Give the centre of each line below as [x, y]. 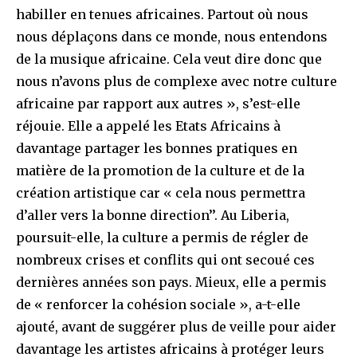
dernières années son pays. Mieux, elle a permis [171, 282]
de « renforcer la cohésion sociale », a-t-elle [158, 305]
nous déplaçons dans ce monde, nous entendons [172, 37]
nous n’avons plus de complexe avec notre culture [177, 82]
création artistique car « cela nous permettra [161, 193]
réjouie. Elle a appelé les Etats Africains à [148, 126]
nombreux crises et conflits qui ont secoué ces [165, 260]
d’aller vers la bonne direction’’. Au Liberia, [153, 216]
